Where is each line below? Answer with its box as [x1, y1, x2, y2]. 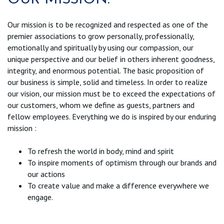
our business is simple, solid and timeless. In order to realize [7, 76, 207, 87]
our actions [27, 168, 65, 179]
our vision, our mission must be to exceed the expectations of [7, 88, 215, 98]
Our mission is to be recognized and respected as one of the [7, 19, 208, 29]
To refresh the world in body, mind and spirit [27, 145, 174, 156]
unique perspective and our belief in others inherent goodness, [7, 53, 214, 64]
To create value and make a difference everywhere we [27, 180, 209, 190]
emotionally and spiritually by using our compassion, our [7, 42, 193, 52]
